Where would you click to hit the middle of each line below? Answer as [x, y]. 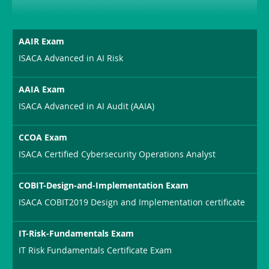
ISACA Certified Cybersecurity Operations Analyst [117, 154]
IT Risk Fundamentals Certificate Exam [95, 250]
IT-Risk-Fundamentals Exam [77, 233]
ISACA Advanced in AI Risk [71, 58]
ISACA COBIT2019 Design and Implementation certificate [132, 202]
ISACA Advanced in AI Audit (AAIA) [87, 106]
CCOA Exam [43, 137]
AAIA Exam [42, 89]
